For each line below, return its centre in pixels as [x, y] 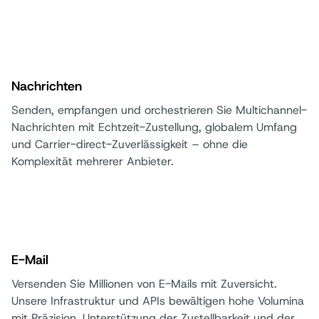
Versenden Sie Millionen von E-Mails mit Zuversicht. [144, 283]
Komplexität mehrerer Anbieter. [93, 161]
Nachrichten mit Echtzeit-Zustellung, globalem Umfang [154, 127]
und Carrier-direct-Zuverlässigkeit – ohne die [130, 144]
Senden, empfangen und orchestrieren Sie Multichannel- [159, 110]
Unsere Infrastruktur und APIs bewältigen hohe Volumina [158, 300]
